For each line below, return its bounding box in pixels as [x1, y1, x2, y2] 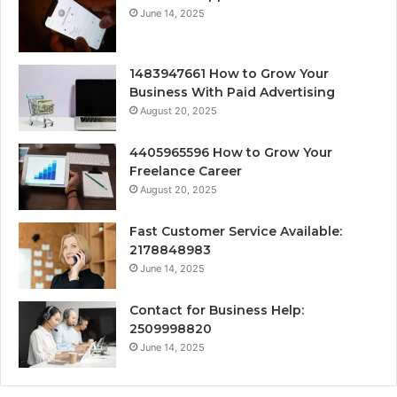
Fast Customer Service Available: [129, 222, 342, 239]
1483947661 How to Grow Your [129, 65, 329, 82]
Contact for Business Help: [129, 301, 304, 318]
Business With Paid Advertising [129, 83, 335, 100]
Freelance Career [129, 162, 242, 179]
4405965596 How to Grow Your [129, 144, 332, 160]
